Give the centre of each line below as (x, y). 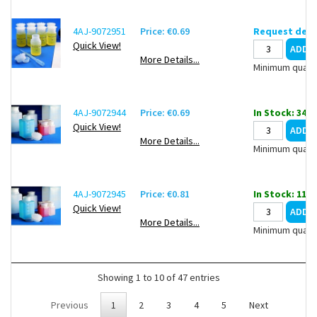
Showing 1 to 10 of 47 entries (158, 278)
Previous (69, 305)
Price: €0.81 (165, 194)
